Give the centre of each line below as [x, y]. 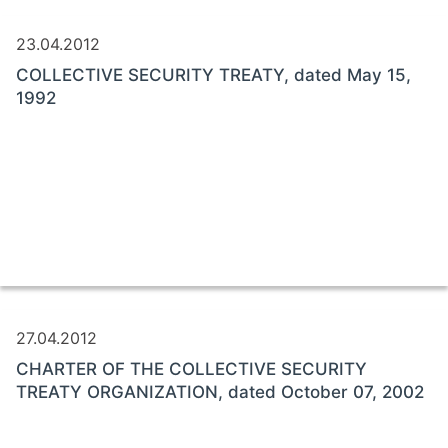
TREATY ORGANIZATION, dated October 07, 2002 [220, 391]
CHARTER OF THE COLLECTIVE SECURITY [191, 368]
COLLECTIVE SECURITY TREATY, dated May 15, [213, 74]
